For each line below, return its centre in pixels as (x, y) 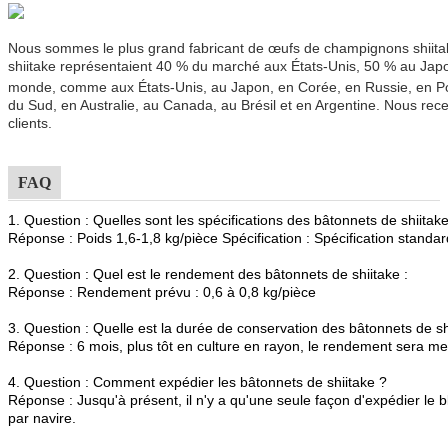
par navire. (42, 417)
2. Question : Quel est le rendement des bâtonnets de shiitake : (208, 273)
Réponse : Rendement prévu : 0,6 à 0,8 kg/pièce (162, 291)
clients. (30, 122)
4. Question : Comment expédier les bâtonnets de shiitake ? (197, 381)
